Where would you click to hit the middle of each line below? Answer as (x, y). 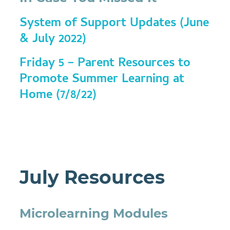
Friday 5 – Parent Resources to (105, 64)
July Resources (92, 177)
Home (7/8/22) (58, 96)
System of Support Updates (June (114, 24)
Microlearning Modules (94, 213)
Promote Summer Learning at (102, 80)
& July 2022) (53, 40)
